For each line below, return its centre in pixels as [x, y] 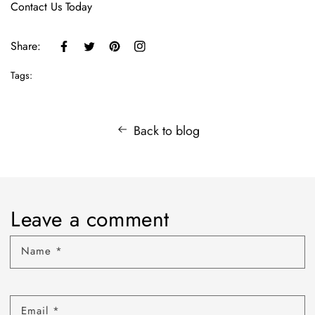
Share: [26, 46]
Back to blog [166, 131]
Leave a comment [90, 219]
